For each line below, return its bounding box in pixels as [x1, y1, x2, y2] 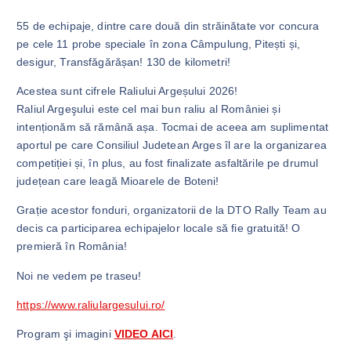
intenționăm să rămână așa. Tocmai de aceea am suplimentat [16, 121, 329, 134]
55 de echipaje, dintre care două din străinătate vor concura [16, 20, 320, 33]
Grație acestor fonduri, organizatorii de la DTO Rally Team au [16, 204, 327, 217]
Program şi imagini [16, 327, 114, 340]
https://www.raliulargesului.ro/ [16, 298, 165, 311]
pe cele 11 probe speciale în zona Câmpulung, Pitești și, [16, 38, 300, 51]
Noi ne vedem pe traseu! [16, 269, 142, 282]
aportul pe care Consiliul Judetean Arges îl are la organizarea [16, 139, 327, 152]
